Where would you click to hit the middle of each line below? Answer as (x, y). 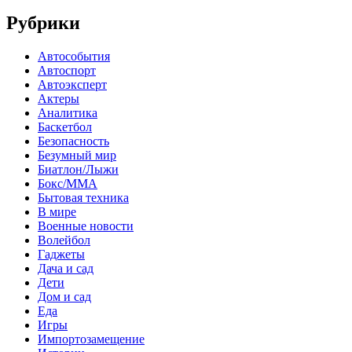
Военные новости (86, 225)
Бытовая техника (83, 197)
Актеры (59, 98)
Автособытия (74, 56)
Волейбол (64, 240)
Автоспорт (67, 70)
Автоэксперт (72, 84)
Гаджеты (61, 254)
